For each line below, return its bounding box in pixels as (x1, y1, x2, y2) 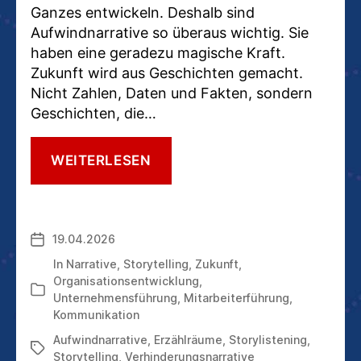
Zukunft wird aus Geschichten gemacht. (31, 64, 303, 82)
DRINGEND (150, 219, 226, 236)
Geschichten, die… (31, 105, 156, 122)
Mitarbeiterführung (184, 291, 289, 305)
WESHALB (150, 151, 222, 168)
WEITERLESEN (51, 152, 151, 169)
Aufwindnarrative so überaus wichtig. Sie (31, 24, 309, 42)
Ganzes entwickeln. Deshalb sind (31, 4, 255, 22)
